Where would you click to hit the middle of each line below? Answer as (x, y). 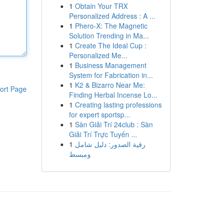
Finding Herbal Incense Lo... (113, 95)
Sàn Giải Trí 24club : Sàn (114, 124)
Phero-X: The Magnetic (111, 26)
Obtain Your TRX (101, 6)
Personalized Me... (98, 55)
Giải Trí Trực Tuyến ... (103, 134)
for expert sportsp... (99, 114)
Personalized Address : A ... (112, 16)
